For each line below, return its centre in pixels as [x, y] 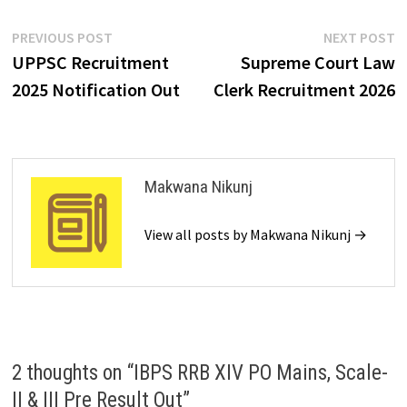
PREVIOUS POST [62, 38]
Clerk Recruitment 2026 [305, 90]
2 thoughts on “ [72, 373]
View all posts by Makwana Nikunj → [255, 235]
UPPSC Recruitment [90, 63]
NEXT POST [360, 38]
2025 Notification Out [95, 90]
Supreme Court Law [318, 63]
